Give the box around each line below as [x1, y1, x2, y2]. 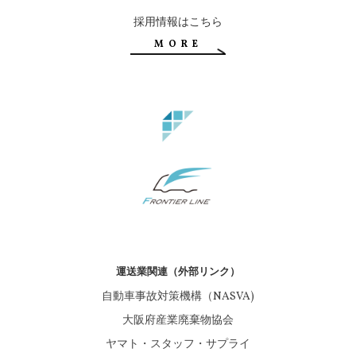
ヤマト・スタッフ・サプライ [106, 336, 250, 352]
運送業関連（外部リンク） [116, 264, 240, 277]
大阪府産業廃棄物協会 [122, 312, 234, 328]
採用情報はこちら [133, 14, 222, 29]
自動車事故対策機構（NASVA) [102, 288, 254, 304]
